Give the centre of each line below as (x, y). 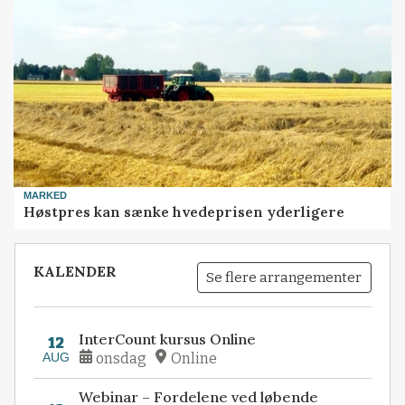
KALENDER (75, 272)
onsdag (122, 358)
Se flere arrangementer (284, 277)
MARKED (46, 195)
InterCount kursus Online (168, 339)
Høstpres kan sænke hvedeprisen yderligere (184, 212)
